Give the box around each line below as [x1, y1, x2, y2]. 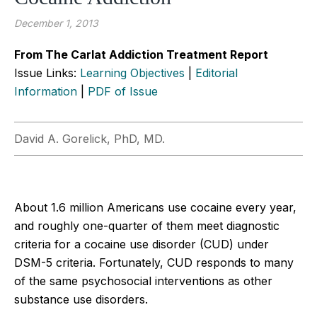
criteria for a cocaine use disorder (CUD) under [14, 236, 269, 251]
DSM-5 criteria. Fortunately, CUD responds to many [14, 255, 294, 270]
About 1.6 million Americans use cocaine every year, [14, 200, 296, 214]
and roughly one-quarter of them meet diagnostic [14, 218, 279, 233]
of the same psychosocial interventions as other [14, 273, 272, 288]
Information [14, 83, 77, 98]
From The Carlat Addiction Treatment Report [14, 47, 268, 62]
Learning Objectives [80, 65, 185, 80]
